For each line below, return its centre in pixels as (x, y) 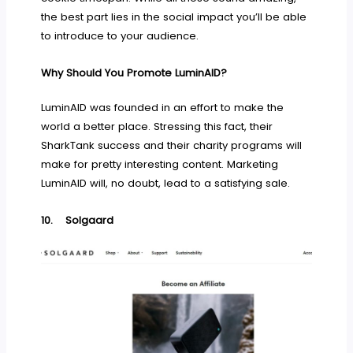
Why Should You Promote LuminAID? (134, 72)
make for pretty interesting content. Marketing (160, 164)
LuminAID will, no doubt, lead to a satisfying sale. (166, 183)
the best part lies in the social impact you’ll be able (174, 17)
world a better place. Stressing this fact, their (157, 126)
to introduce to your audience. (120, 35)
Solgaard (90, 220)
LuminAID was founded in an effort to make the (163, 107)
